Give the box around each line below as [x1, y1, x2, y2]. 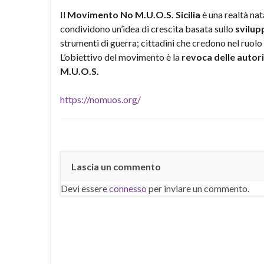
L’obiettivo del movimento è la [60, 51, 181, 62]
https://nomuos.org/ [60, 94, 141, 105]
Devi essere [61, 183, 109, 194]
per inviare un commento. [147, 183, 249, 194]
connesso [109, 183, 147, 194]
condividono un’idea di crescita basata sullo [60, 23, 235, 34]
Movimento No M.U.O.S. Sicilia [67, 9, 200, 20]
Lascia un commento [71, 161, 161, 172]
